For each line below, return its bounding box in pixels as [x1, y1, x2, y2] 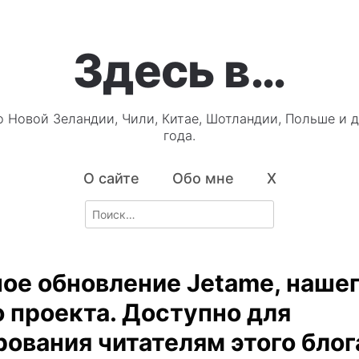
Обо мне [171, 170, 234, 188]
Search [84, 201, 121, 216]
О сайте [83, 170, 139, 188]
